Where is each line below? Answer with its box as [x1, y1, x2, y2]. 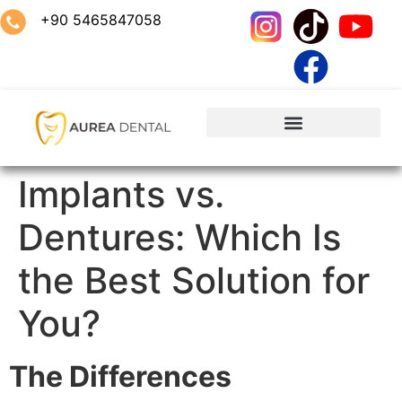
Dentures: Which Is [18, 214, 341, 259]
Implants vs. [18, 171, 224, 216]
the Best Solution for [18, 258, 370, 302]
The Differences [9, 358, 232, 394]
